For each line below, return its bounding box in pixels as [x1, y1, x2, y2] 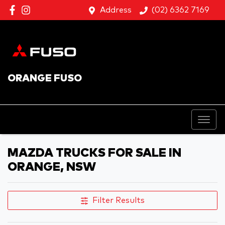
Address [100, 6, 132, 14]
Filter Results [92, 196, 145, 204]
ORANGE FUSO [8, 73, 82, 83]
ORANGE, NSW [8, 161, 96, 173]
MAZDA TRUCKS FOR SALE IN [8, 147, 181, 159]
